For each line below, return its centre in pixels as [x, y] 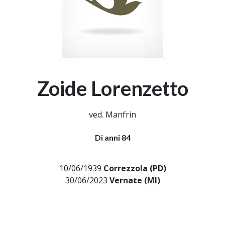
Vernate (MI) [135, 180]
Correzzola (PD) [135, 168]
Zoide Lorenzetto [113, 88]
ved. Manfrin [113, 115]
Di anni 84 [113, 137]
